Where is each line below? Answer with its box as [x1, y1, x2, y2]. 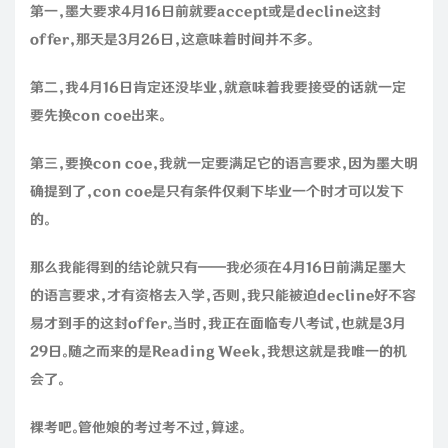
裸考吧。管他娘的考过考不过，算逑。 [30, 419, 245, 436]
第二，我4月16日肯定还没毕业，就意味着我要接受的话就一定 [30, 79, 406, 96]
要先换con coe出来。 [30, 107, 165, 124]
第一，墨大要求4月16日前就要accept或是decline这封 [30, 3, 381, 20]
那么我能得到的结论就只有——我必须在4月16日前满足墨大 [30, 259, 406, 276]
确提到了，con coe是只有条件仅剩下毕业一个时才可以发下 [30, 183, 404, 200]
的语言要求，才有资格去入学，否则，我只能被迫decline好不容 [30, 287, 416, 304]
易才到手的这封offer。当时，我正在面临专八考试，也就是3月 [30, 315, 406, 332]
